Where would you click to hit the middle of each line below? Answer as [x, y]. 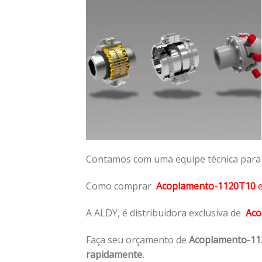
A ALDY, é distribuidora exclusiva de [166, 213]
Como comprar [121, 186]
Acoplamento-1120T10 [206, 186]
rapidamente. [116, 254]
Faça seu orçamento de [137, 239]
